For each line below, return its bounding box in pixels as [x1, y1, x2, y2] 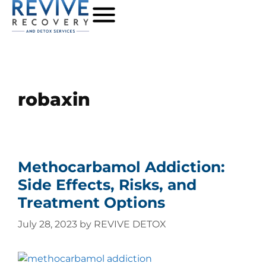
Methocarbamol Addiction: [18, 158, 225, 176]
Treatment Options [18, 194, 165, 211]
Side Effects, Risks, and [18, 176, 197, 194]
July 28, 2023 [18, 218, 77, 230]
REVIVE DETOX [94, 218, 166, 230]
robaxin [18, 88, 90, 110]
